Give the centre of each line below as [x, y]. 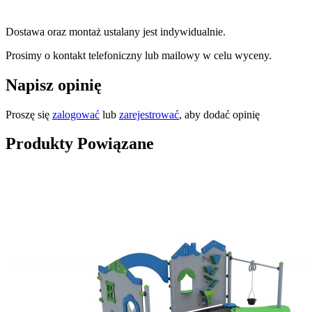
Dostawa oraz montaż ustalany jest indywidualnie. [117, 31]
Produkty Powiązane [80, 144]
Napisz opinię [54, 85]
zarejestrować [149, 114]
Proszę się [29, 114]
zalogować [76, 114]
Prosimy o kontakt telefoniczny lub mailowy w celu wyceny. [139, 55]
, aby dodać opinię [219, 114]
